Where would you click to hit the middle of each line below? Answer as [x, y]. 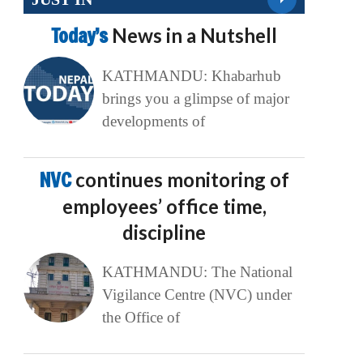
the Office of [141, 318]
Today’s [82, 36]
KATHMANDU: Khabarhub [191, 76]
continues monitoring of [182, 180]
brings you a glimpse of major [195, 99]
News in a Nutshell [195, 36]
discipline [164, 233]
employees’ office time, [164, 207]
